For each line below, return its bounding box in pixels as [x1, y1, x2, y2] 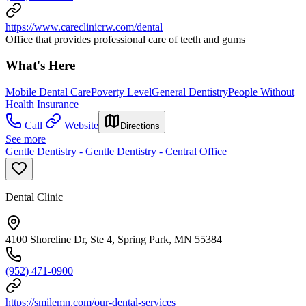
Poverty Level [91, 86, 152, 98]
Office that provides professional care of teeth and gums [5, 33, 245, 45]
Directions [120, 121, 160, 132]
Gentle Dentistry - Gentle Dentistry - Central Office [5, 145, 227, 158]
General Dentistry [152, 86, 228, 98]
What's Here [5, 58, 75, 73]
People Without [228, 86, 294, 98]
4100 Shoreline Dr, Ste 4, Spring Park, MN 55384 [5, 234, 222, 246]
